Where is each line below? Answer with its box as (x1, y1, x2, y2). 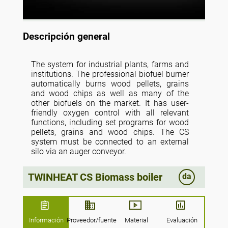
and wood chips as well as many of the (31, 89, 189, 99)
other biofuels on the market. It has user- (31, 98, 189, 108)
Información (28, 216, 64, 224)
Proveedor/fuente (66, 216, 117, 224)
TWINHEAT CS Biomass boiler (27, 170, 162, 183)
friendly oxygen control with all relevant (31, 108, 189, 118)
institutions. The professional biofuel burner (31, 69, 189, 79)
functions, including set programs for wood (31, 118, 189, 128)
